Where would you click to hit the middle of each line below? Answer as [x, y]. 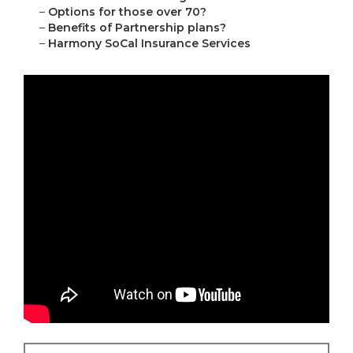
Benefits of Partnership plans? [137, 28]
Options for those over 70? [127, 12]
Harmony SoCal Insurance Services [149, 44]
